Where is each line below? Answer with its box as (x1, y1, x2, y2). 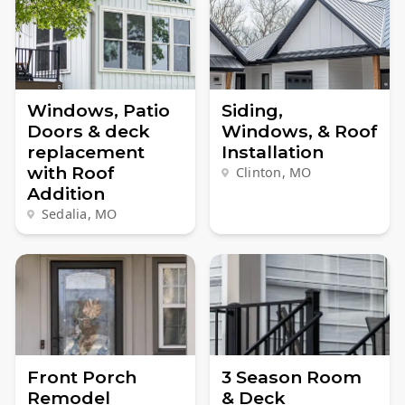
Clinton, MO (235, 164, 312, 182)
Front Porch (26, 365, 137, 388)
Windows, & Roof (221, 120, 378, 143)
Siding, (221, 99, 283, 122)
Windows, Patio (26, 99, 170, 122)
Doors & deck (26, 120, 150, 143)
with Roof (26, 162, 115, 184)
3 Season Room (221, 365, 362, 388)
